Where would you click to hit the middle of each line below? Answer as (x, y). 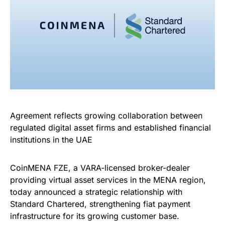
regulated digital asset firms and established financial (110, 128)
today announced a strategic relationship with (96, 192)
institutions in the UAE (51, 140)
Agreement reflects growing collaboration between (106, 116)
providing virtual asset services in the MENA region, (108, 180)
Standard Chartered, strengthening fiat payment (100, 204)
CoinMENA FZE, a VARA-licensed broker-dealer (100, 168)
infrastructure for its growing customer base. (95, 216)
